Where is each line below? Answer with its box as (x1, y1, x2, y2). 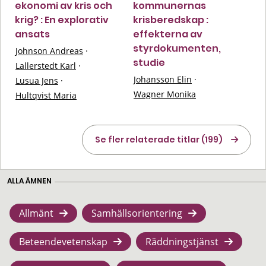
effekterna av (133, 27, 202, 41)
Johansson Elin (134, 73, 192, 85)
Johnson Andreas (15, 45, 83, 56)
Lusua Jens (15, 74, 58, 86)
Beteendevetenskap (19, 235, 107, 248)
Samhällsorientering (91, 206, 182, 220)
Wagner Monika (134, 88, 196, 100)
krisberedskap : (133, 12, 208, 27)
